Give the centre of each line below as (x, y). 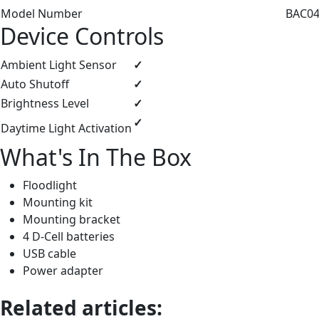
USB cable (49, 254)
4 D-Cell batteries (69, 237)
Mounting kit (58, 203)
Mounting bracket (72, 220)
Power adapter (63, 271)
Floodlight (50, 185)
